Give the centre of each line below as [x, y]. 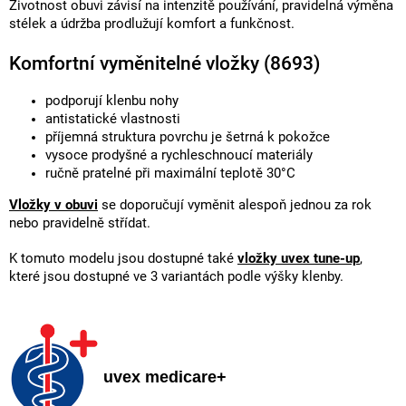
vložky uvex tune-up [299, 258]
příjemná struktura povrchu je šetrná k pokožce [188, 138]
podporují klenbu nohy [112, 101]
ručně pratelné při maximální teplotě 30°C [170, 174]
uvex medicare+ [165, 377]
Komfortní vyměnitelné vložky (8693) [164, 63]
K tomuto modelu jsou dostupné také [123, 258]
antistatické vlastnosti [113, 120]
